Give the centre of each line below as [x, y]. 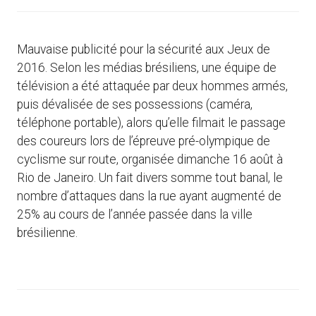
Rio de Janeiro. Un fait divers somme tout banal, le [150, 178]
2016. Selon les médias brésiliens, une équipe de [147, 68]
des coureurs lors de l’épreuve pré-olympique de [144, 141]
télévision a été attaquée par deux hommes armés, [152, 86]
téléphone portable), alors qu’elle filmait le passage [151, 123]
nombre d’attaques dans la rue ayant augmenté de [149, 196]
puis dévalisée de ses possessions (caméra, [135, 105]
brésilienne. [47, 233]
